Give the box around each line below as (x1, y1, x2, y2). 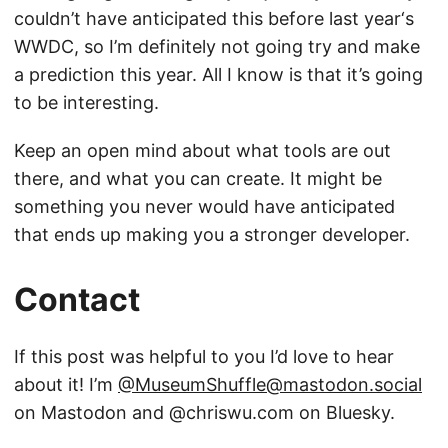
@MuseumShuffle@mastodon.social (118, 374, 422, 396)
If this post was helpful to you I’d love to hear (14, 346, 394, 368)
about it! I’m (14, 374, 118, 396)
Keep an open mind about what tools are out (14, 140, 391, 162)
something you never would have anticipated (14, 196, 395, 218)
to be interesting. (14, 92, 159, 114)
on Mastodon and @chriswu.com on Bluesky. (14, 402, 395, 424)
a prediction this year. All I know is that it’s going (14, 64, 423, 86)
